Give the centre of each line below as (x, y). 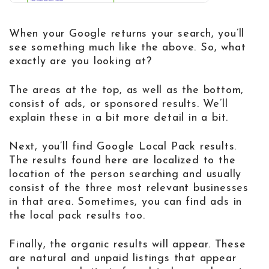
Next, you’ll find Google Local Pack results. (123, 147)
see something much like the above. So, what (128, 47)
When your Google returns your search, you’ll (127, 34)
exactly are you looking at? (80, 61)
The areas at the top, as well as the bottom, (127, 90)
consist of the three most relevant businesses (129, 188)
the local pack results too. (77, 216)
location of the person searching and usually (125, 174)
